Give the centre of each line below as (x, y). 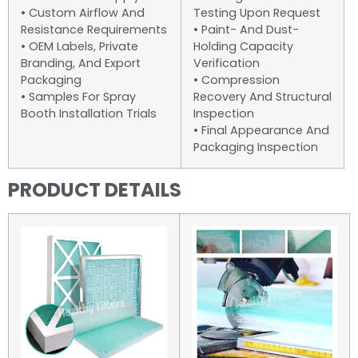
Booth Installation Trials (89, 114)
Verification (227, 64)
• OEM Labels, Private (80, 47)
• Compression (237, 80)
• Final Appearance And (261, 131)
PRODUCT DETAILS (95, 190)
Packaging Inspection (256, 147)
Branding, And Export (81, 64)
